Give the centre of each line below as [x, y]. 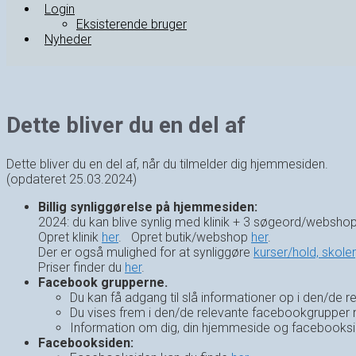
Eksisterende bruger [132, 24]
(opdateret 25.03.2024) [72, 180]
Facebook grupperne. [103, 283]
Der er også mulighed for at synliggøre [146, 253]
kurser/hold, [288, 253]
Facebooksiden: [86, 343]
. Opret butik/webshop [185, 238]
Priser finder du [81, 268]
